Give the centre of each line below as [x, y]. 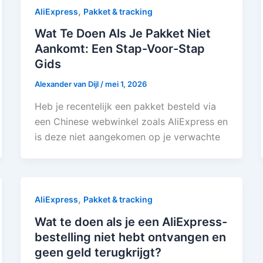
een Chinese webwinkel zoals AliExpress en [131, 121]
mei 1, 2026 [126, 84]
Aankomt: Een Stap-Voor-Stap [119, 49]
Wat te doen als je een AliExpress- [131, 222]
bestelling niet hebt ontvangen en [130, 237]
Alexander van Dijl [67, 84]
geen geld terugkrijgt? [98, 252]
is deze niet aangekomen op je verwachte [127, 136]
